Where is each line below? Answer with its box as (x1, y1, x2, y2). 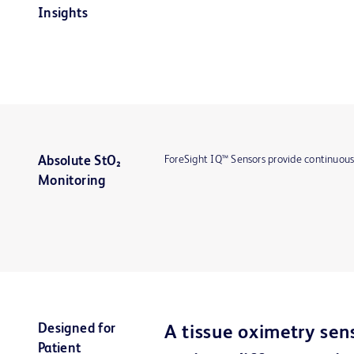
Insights (38, 6, 88, 21)
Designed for (38, 322, 116, 336)
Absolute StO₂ (38, 154, 122, 168)
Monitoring (38, 174, 110, 188)
